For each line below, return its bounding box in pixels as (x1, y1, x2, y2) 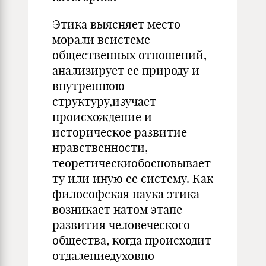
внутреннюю (52, 78, 125, 93)
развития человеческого (52, 217, 190, 232)
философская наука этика (52, 186, 199, 201)
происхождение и (52, 109, 152, 124)
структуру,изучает (52, 94, 156, 109)
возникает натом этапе (52, 202, 182, 217)
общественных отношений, (52, 47, 207, 62)
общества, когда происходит (52, 233, 211, 248)
